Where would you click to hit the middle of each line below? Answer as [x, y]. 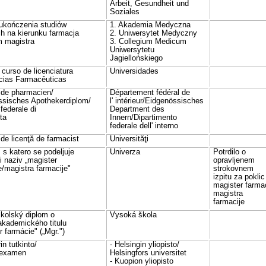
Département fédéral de [150, 93]
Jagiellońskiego [136, 58]
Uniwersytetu [132, 50]
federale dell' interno [144, 126]
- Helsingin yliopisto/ [145, 245]
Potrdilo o [229, 152]
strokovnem [233, 169]
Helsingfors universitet [148, 253]
